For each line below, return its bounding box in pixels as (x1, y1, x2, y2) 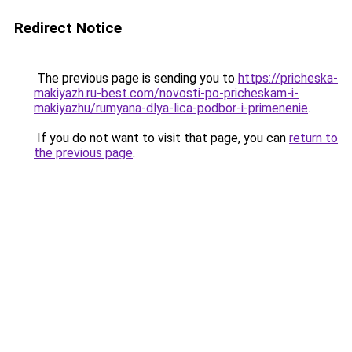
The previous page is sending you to (34, 71, 238, 86)
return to (289, 130, 338, 145)
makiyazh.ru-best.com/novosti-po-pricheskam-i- (34, 86, 299, 101)
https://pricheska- (238, 71, 338, 86)
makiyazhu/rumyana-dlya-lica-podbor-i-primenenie (34, 101, 308, 115)
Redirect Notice (14, 19, 122, 37)
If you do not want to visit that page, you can (34, 130, 289, 145)
